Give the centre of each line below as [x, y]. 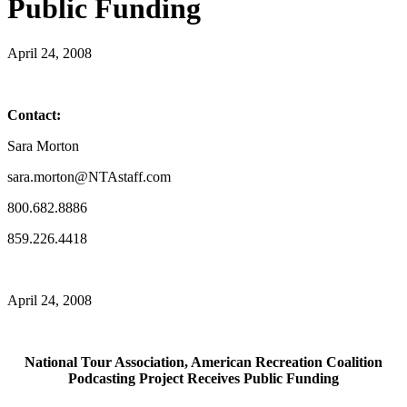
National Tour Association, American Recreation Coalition [203, 362]
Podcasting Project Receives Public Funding [203, 378]
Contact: [34, 114]
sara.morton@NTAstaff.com [89, 176]
